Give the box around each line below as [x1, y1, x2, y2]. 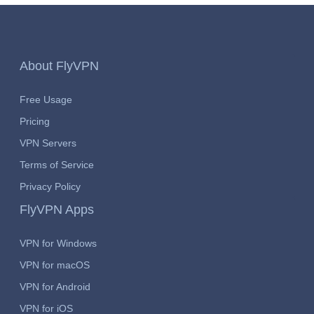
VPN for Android [19, 280, 90, 292]
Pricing [19, 115, 50, 127]
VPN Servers [19, 137, 76, 149]
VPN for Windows [19, 237, 97, 249]
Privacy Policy [19, 180, 81, 192]
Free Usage [19, 93, 72, 105]
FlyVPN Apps [19, 202, 94, 217]
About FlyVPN [19, 58, 99, 73]
